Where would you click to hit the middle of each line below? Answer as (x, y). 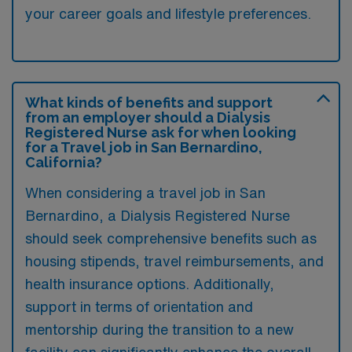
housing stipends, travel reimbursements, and (174, 261)
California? (64, 162)
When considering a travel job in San (145, 192)
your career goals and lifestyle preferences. (168, 13)
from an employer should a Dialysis (148, 117)
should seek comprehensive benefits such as (171, 238)
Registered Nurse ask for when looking (161, 132)
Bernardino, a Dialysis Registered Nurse (158, 215)
